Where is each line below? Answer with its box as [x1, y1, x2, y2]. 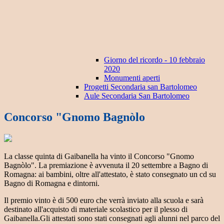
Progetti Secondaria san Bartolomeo [84, 82, 197, 91]
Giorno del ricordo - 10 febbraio [104, 55, 205, 64]
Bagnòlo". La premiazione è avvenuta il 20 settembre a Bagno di [4, 161, 208, 170]
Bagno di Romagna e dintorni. [4, 179, 99, 188]
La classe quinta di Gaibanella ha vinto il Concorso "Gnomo [4, 152, 194, 161]
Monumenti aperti [104, 73, 160, 82]
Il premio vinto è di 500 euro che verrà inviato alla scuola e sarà [4, 196, 203, 205]
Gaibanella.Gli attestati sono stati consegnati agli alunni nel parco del [4, 214, 220, 223]
